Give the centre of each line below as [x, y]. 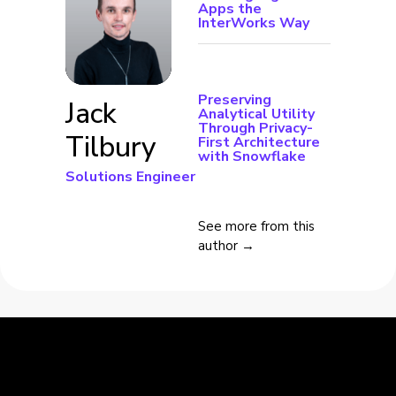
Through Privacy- [255, 129]
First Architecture [259, 143]
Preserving [235, 100]
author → [226, 246]
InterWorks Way [254, 23]
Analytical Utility [256, 114]
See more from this [256, 227]
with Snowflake [252, 157]
